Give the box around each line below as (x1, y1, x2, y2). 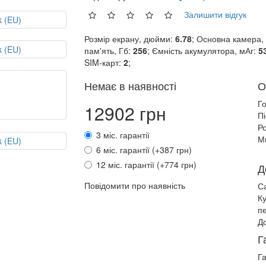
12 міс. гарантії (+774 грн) (96, 159, 197, 170)
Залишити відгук (183, 8, 246, 20)
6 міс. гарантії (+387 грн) (96, 144, 192, 156)
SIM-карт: (84, 56, 123, 68)
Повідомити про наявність (84, 179, 185, 191)
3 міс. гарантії (96, 129, 150, 141)
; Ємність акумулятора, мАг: (147, 45, 258, 56)
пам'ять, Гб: (84, 45, 133, 56)
